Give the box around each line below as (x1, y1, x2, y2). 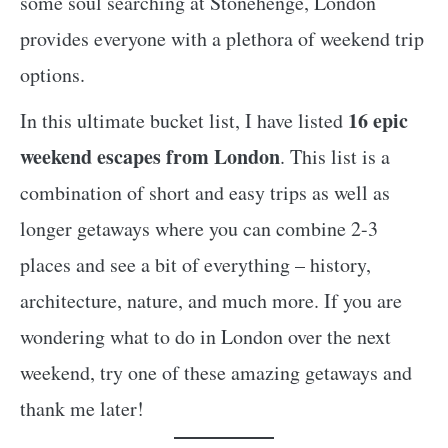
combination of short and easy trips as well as (20, 178, 390, 206)
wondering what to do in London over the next (20, 322, 391, 350)
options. (20, 60, 85, 88)
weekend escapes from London (20, 141, 280, 171)
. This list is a (280, 142, 390, 170)
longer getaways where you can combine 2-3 (20, 214, 378, 242)
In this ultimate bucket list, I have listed (20, 106, 348, 134)
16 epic (348, 105, 408, 135)
